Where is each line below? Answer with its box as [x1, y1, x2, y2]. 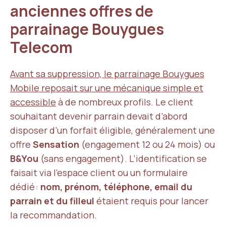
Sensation [33, 138, 79, 150]
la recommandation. [10, 209, 97, 221]
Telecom [10, 37, 76, 58]
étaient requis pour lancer [94, 195, 208, 207]
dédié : [10, 181, 40, 193]
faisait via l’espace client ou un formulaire [10, 166, 188, 179]
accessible [10, 96, 56, 108]
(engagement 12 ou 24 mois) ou [79, 138, 215, 150]
